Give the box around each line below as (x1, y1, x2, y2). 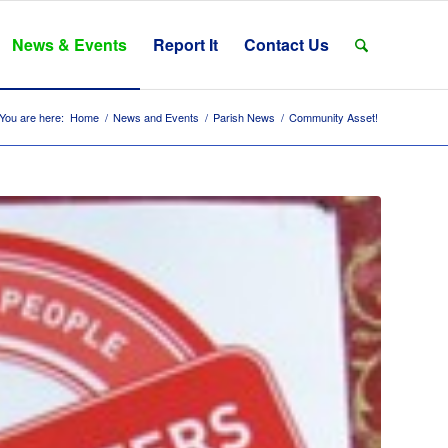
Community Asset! (289, 109, 378, 125)
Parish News (213, 109, 275, 125)
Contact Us (243, 33, 329, 56)
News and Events (113, 109, 199, 125)
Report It (152, 33, 218, 56)
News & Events (11, 33, 127, 56)
